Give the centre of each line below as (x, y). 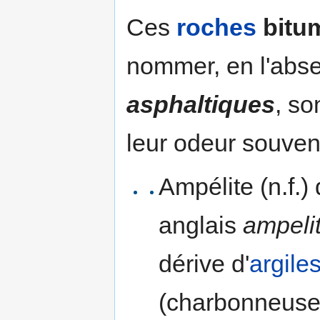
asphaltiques (201, 105)
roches (216, 27)
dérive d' (204, 264)
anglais (200, 225)
